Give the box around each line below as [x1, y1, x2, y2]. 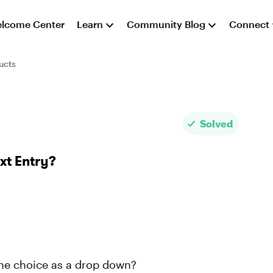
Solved [200, 118, 233, 129]
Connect [229, 18, 270, 30]
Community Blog [127, 18, 206, 30]
